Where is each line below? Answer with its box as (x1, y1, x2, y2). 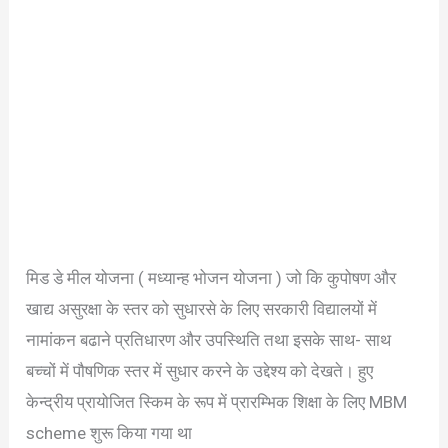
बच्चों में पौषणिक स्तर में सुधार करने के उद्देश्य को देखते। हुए (26, 361, 374, 382)
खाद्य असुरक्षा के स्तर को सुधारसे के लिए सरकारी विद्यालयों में (26, 299, 378, 320)
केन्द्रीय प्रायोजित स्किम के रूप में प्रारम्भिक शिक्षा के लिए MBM (26, 392, 408, 413)
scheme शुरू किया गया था (26, 423, 193, 444)
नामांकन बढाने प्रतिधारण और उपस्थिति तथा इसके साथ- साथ (26, 330, 392, 351)
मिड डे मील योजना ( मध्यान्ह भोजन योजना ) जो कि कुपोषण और (26, 268, 397, 289)
